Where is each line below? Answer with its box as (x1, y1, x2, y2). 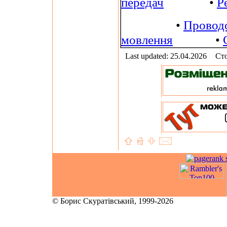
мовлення (121, 32, 173, 47)
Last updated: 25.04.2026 (125, 52, 207, 60)
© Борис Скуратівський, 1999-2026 (52, 197, 173, 205)
